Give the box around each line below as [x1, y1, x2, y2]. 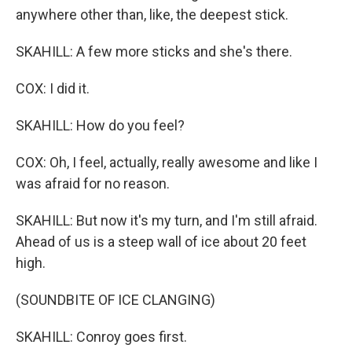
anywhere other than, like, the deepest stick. [16, 6, 288, 23]
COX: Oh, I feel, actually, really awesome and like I [16, 154, 317, 170]
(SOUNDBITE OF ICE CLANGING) [16, 291, 215, 308]
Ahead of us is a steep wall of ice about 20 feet [16, 233, 306, 250]
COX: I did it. [16, 80, 90, 97]
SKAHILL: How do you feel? [16, 117, 185, 134]
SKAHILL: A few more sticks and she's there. [16, 43, 292, 60]
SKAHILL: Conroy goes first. [16, 328, 187, 345]
